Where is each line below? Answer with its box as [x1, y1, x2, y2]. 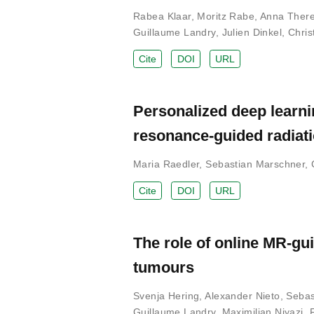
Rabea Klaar [133, 10, 191, 22]
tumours [133, 258, 194, 276]
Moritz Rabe [197, 10, 255, 22]
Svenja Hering [133, 289, 200, 301]
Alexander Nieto [205, 289, 280, 301]
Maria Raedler [133, 158, 200, 170]
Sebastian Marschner [205, 158, 306, 170]
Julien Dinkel [221, 26, 282, 38]
